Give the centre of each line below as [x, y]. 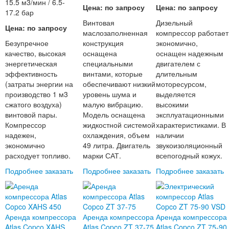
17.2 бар [19, 13]
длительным [177, 74]
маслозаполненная [116, 33]
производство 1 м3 [36, 94]
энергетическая [31, 64]
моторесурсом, [181, 84]
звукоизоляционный [189, 145]
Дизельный [174, 23]
